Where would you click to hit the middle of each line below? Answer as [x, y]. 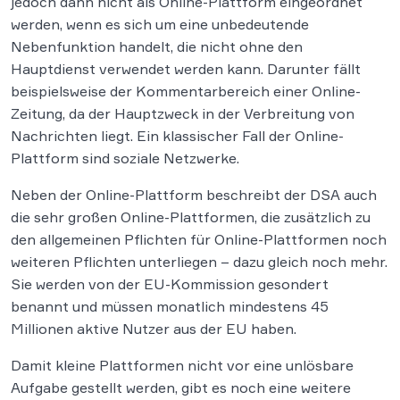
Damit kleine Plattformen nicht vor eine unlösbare [182, 366]
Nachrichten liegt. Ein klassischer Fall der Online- [177, 136]
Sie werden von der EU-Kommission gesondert [170, 284]
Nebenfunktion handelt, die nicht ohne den [157, 47]
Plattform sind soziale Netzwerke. [125, 158]
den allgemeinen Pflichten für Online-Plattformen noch [199, 240]
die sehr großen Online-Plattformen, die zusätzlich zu [191, 217]
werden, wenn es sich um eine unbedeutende [160, 25]
